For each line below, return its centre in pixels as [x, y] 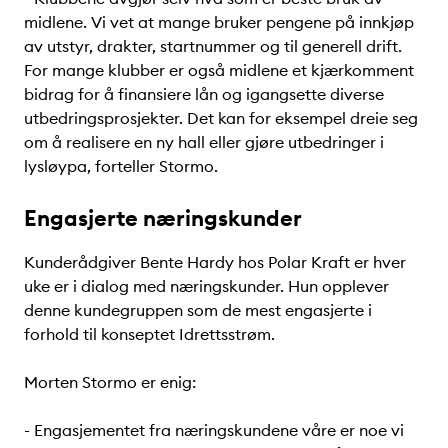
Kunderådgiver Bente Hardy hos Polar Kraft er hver [215, 261]
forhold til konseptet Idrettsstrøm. [149, 333]
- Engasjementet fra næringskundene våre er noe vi [214, 429]
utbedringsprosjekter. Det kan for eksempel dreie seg [221, 117]
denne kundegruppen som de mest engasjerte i [198, 309]
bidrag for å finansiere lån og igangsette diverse [204, 93]
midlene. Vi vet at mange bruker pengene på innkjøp [219, 21]
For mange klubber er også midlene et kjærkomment [219, 69]
